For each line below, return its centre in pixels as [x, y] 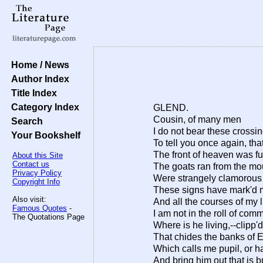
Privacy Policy [37, 173]
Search [25, 121]
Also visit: [29, 199]
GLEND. [171, 108]
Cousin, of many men [197, 119]
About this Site [38, 155]
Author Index [38, 79]
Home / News [38, 65]
